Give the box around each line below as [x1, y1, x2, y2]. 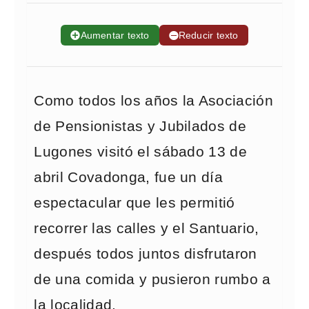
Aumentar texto [80, 30, 150, 41]
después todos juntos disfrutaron [34, 246, 257, 262]
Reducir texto [178, 30, 239, 41]
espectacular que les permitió [34, 195, 235, 211]
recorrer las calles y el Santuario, [34, 220, 259, 237]
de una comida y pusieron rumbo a [34, 271, 271, 288]
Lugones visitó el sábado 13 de [34, 143, 248, 160]
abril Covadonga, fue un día [34, 169, 223, 186]
